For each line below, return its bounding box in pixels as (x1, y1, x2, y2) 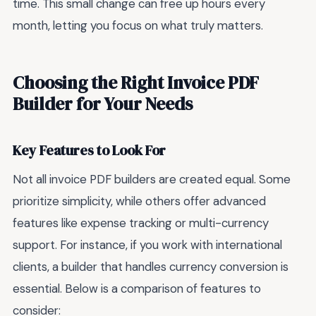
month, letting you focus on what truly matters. (13, 17, 263, 33)
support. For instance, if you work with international (13, 237, 282, 253)
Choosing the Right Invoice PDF (13, 71, 259, 95)
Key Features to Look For (13, 140, 166, 160)
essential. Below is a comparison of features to (13, 281, 261, 297)
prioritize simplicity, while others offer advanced (13, 193, 266, 209)
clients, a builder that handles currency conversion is (13, 259, 288, 275)
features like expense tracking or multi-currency (13, 215, 269, 231)
